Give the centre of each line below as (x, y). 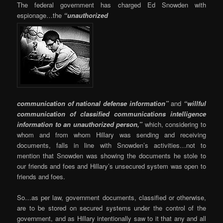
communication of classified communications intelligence (111, 114)
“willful (195, 104)
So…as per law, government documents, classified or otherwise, (111, 198)
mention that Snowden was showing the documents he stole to (111, 156)
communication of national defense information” (93, 104)
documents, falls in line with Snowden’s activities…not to (111, 145)
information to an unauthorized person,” (80, 124)
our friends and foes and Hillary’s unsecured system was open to (111, 166)
